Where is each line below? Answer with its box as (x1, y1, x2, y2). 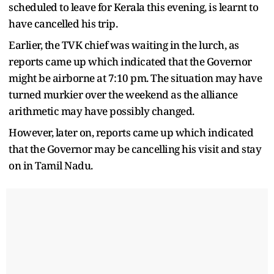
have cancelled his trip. (9, 16, 124, 31)
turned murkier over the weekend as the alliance (9, 87, 238, 102)
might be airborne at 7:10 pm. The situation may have (9, 70, 262, 85)
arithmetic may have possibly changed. (9, 103, 194, 118)
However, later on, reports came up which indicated (9, 125, 253, 139)
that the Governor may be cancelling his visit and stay (9, 141, 261, 156)
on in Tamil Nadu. (9, 158, 93, 172)
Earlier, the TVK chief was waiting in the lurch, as (9, 37, 239, 52)
